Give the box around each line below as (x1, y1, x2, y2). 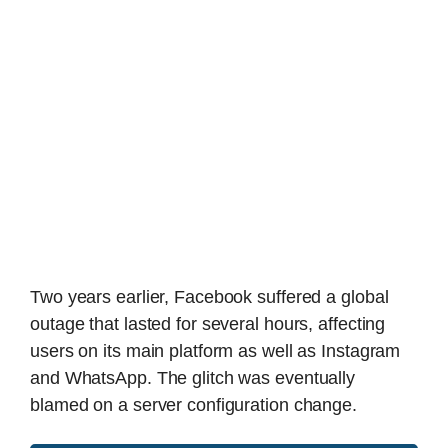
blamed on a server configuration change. (30, 395, 357, 416)
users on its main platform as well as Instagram (30, 341, 401, 362)
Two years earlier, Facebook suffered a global (30, 287, 389, 308)
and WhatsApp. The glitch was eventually (30, 368, 356, 389)
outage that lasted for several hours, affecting (30, 314, 386, 335)
